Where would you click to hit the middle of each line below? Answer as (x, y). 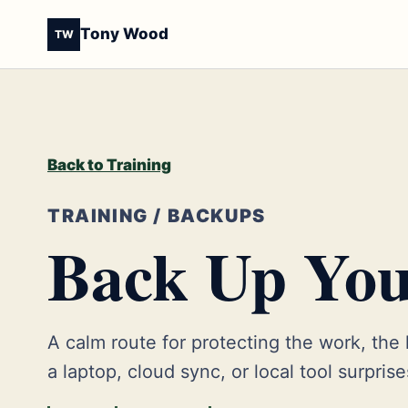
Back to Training (109, 165)
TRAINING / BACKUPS (157, 216)
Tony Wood (124, 34)
